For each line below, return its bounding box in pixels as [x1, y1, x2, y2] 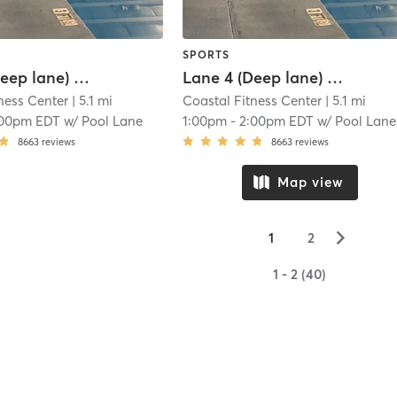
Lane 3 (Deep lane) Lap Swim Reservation [74, 67, 90, 89]
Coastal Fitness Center [183, 92, 323, 110]
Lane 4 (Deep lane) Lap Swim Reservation [327, 67, 344, 89]
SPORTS [183, 47, 230, 61]
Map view [276, 174, 344, 191]
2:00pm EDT [239, 113, 315, 130]
